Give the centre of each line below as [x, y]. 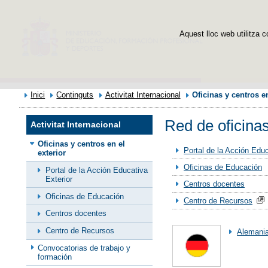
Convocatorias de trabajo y [84, 248]
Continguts [75, 95]
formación [55, 257]
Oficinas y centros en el [82, 144]
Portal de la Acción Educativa [97, 170]
